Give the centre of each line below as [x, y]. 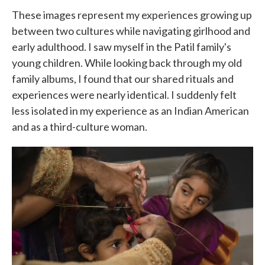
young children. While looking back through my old [127, 62]
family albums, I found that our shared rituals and [123, 78]
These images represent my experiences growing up [132, 14]
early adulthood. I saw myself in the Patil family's [122, 46]
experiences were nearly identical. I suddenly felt [124, 94]
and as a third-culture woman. [80, 126]
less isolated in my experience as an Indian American [130, 110]
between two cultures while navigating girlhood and [131, 30]
